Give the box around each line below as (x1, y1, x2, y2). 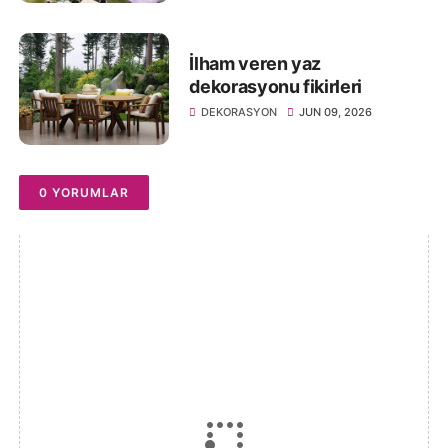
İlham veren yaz (189, 52, 322, 74)
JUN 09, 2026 (299, 104, 373, 119)
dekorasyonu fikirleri (189, 75, 362, 97)
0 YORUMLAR (39, 185, 130, 201)
